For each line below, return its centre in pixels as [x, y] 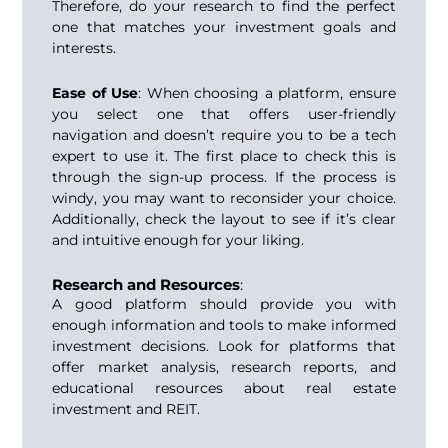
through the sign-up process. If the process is [224, 177]
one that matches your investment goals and [224, 26]
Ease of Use [95, 93]
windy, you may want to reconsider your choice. [224, 198]
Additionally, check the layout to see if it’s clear [224, 219]
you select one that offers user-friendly [224, 114]
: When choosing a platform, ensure [267, 93]
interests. [84, 47]
